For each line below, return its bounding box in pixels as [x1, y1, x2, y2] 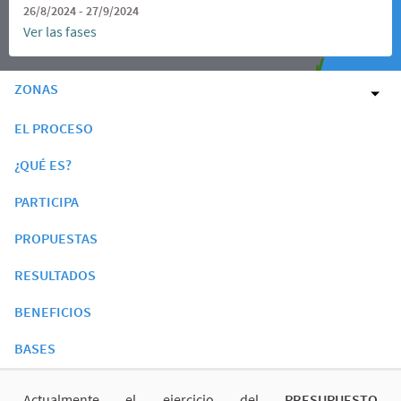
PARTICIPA [14, 192, 79, 211]
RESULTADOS [14, 266, 96, 285]
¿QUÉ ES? [14, 156, 72, 175]
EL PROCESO [14, 119, 93, 138]
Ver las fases [23, 22, 97, 41]
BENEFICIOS [14, 303, 91, 321]
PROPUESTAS [14, 229, 98, 248]
